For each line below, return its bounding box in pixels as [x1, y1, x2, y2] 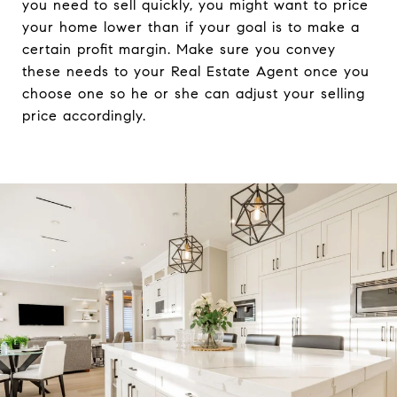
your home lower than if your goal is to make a [22, 19, 360, 36]
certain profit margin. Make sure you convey [22, 41, 336, 58]
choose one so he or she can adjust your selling [22, 85, 365, 103]
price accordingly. [22, 107, 146, 125]
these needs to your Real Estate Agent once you [22, 63, 370, 81]
